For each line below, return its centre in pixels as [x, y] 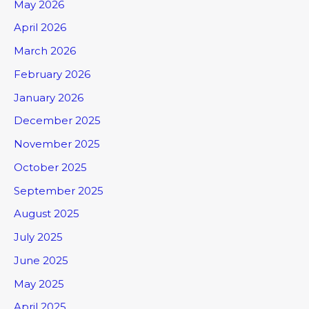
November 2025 [57, 144]
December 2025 [57, 121]
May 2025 [39, 283]
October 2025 [50, 167]
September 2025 [59, 190]
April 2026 [40, 28]
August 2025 [47, 214]
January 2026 [49, 97]
